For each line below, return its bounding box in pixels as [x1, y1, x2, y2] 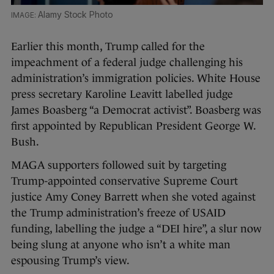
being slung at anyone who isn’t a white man [11, 239, 231, 251]
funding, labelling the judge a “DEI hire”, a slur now [11, 223, 262, 235]
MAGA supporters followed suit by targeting [11, 159, 226, 172]
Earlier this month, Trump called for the [11, 40, 205, 53]
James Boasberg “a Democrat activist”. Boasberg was [11, 104, 261, 117]
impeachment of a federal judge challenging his [11, 56, 243, 69]
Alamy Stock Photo [37, 9, 114, 20]
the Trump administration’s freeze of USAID [11, 207, 226, 220]
